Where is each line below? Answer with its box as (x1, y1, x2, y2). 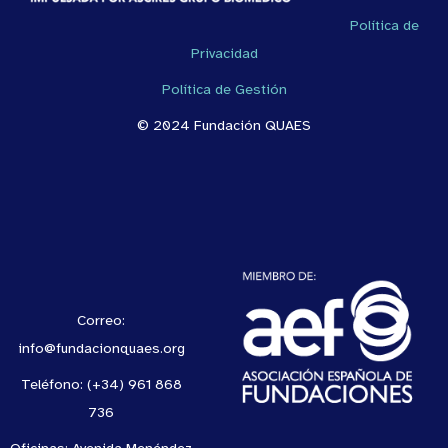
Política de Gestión (161, 80, 287, 99)
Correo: (77, 311, 125, 330)
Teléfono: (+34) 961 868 (20, 375, 182, 394)
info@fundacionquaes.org (17, 339, 185, 358)
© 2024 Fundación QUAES (137, 116, 311, 135)
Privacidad (190, 44, 258, 63)
